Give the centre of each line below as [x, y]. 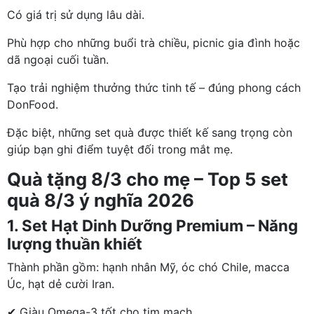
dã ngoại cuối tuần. [58, 60]
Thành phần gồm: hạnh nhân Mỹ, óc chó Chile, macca [148, 267]
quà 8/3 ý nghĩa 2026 [101, 200]
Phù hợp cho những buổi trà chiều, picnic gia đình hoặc [153, 43]
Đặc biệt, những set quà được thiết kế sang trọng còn [150, 132]
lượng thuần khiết [75, 244]
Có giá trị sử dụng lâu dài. [76, 15]
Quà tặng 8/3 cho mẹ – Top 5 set [148, 179]
